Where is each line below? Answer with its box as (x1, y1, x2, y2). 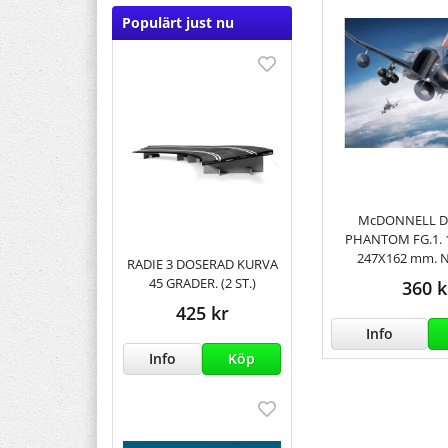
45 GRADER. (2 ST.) (148, 273, 256, 292)
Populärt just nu (122, 13, 234, 33)
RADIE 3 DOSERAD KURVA (126, 254, 278, 273)
